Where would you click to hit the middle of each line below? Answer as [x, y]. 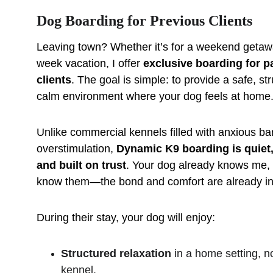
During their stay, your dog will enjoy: [126, 218]
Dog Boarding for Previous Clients [144, 21]
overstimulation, [76, 149]
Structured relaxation [116, 253]
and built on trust [81, 165]
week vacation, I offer [90, 63]
